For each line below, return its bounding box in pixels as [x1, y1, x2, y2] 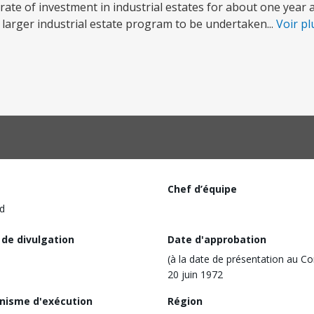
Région [168, 294, 203, 308]
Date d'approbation [168, 232, 266, 246]
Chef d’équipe [168, 182, 237, 196]
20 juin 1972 [168, 267, 223, 281]
